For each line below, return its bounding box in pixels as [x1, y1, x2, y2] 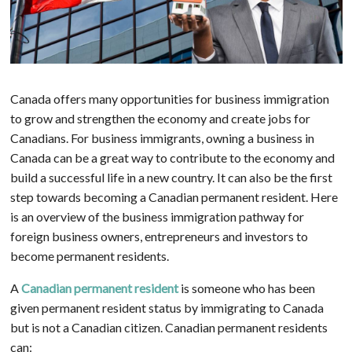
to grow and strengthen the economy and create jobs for [9, 110, 310, 126]
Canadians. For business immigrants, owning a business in [9, 130, 314, 145]
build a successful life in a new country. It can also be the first [9, 169, 332, 185]
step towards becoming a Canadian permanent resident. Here [9, 189, 338, 204]
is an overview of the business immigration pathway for [9, 208, 304, 224]
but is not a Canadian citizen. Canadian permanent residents [9, 319, 328, 335]
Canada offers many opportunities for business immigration [9, 90, 329, 106]
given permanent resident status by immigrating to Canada [9, 299, 324, 315]
